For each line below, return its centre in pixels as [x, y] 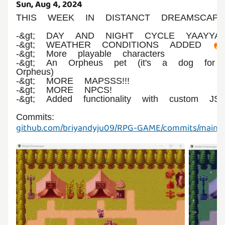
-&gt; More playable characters [90, 54]
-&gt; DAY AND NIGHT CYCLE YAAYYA [118, 36]
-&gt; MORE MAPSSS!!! [73, 81]
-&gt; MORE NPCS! [64, 90]
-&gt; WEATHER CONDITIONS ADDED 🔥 [120, 45]
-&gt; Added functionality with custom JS [118, 99]
